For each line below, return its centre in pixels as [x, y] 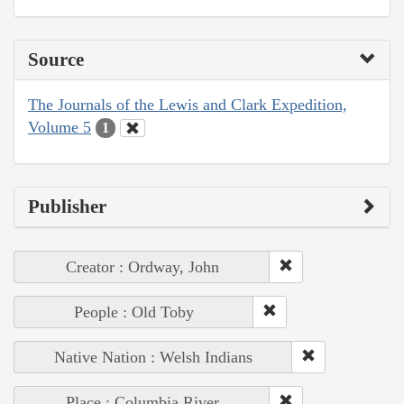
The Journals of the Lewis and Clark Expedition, [188, 104]
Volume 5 [60, 127]
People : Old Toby [134, 312]
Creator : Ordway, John [142, 267]
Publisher [67, 207]
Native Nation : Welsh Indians [153, 358]
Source [56, 59]
